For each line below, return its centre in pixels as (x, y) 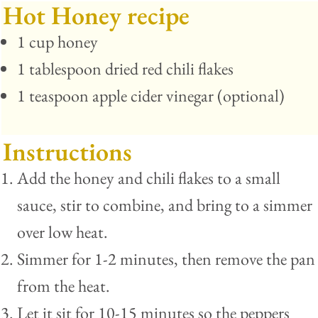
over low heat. (62, 232)
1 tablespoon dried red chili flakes (125, 69)
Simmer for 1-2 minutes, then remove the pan (166, 259)
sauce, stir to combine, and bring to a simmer (165, 205)
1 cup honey (57, 42)
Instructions (67, 152)
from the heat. (64, 286)
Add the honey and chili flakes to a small (149, 178)
